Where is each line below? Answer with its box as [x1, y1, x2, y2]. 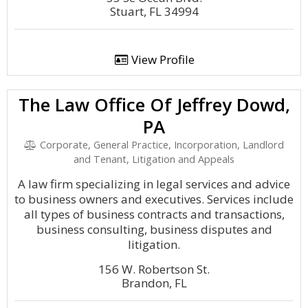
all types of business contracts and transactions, [23, 206, 285, 222]
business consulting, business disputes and [36, 221, 272, 237]
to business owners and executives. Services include [14, 191, 294, 207]
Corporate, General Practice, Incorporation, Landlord [36, 138, 284, 151]
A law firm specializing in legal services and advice [18, 176, 290, 192]
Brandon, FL [121, 275, 187, 291]
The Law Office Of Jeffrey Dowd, [18, 92, 290, 117]
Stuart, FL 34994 [109, 3, 199, 19]
